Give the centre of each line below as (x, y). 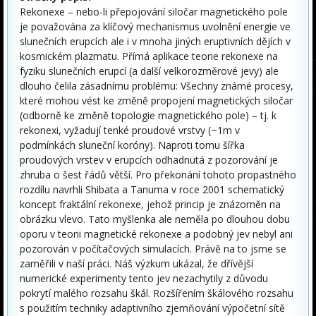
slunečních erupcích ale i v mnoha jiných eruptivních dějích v (155, 42)
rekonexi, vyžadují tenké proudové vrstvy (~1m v (130, 130)
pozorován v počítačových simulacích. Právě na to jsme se (153, 249)
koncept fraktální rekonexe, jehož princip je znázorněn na (150, 205)
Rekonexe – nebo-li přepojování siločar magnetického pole (154, 12)
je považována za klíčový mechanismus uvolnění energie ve (155, 27)
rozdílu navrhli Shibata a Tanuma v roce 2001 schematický (152, 190)
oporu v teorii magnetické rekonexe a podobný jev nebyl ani (156, 234)
